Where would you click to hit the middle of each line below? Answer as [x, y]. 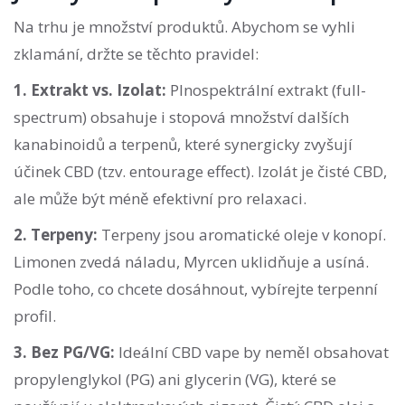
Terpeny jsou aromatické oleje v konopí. [242, 235]
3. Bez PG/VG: [64, 353]
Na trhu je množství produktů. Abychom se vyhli [184, 27]
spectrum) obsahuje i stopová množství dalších [181, 118]
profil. [35, 316]
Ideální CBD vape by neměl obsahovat [252, 353]
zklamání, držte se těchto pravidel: [136, 54]
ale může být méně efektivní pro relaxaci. [160, 199]
